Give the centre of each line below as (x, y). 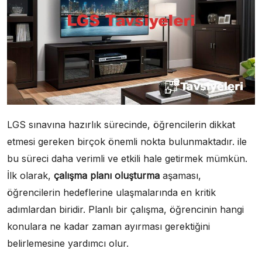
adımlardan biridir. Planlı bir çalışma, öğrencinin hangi (125, 209)
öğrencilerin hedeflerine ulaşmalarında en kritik (111, 192)
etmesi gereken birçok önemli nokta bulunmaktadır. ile (127, 141)
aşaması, (180, 175)
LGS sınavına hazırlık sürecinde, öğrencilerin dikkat (121, 124)
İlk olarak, (30, 175)
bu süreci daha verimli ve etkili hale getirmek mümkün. (127, 158)
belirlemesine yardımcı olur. (68, 243)
